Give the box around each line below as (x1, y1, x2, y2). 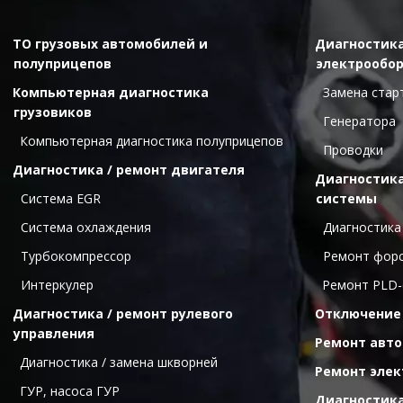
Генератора (322, 112, 396, 130)
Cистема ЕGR (20, 190, 101, 208)
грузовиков (13, 103, 92, 121)
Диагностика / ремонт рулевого (13, 305, 234, 323)
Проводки (322, 141, 383, 159)
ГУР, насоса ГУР (19, 382, 120, 400)
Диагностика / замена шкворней (19, 354, 218, 372)
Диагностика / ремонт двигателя (13, 161, 246, 179)
